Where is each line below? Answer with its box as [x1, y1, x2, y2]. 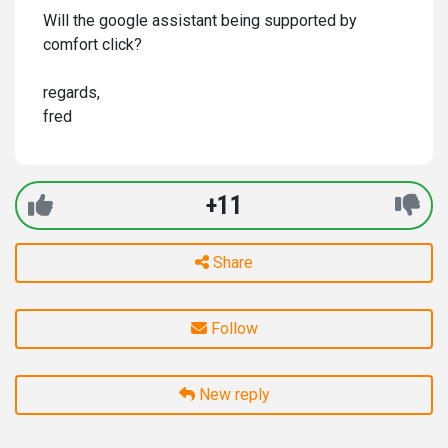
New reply [194, 385, 270, 404]
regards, [43, 83, 100, 102]
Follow [210, 319, 258, 338]
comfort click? [43, 35, 142, 54]
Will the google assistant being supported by [43, 11, 357, 30]
